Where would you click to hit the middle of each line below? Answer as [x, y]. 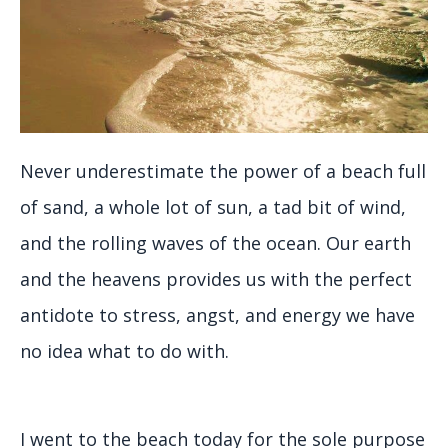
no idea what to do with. [124, 351]
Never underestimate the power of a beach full [223, 171]
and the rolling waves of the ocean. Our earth [215, 243]
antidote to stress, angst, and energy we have [217, 315]
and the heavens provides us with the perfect [216, 279]
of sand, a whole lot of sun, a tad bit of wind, [213, 207]
